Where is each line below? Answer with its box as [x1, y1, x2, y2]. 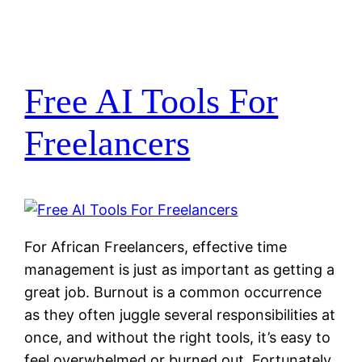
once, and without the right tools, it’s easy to [24, 328, 331, 346]
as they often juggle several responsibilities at [24, 305, 336, 323]
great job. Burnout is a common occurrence [24, 283, 322, 301]
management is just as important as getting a [24, 260, 335, 278]
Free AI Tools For [24, 81, 279, 121]
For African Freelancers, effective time [24, 238, 288, 255]
